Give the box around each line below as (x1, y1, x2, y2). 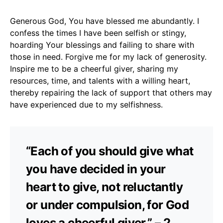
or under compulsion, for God (26, 197, 189, 212)
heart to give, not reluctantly (26, 179, 183, 194)
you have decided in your (26, 161, 166, 176)
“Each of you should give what (26, 143, 194, 158)
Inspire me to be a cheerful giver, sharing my (10, 63, 178, 74)
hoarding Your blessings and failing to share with (10, 39, 194, 50)
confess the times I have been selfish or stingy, (10, 27, 186, 38)
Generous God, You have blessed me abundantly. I (10, 15, 199, 26)
